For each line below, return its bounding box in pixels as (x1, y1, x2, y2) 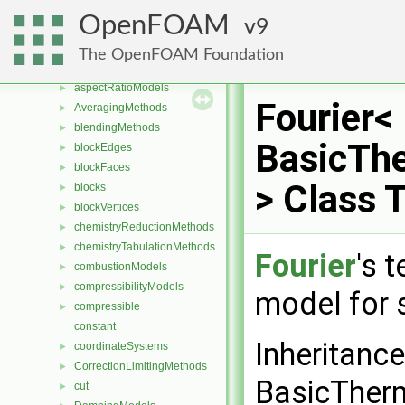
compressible (74, 300, 140, 313)
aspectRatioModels (74, 81, 169, 94)
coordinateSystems (74, 340, 168, 353)
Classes (31, 2, 71, 14)
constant (74, 320, 116, 333)
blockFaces (74, 161, 130, 174)
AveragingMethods (74, 101, 167, 114)
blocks (74, 181, 106, 193)
